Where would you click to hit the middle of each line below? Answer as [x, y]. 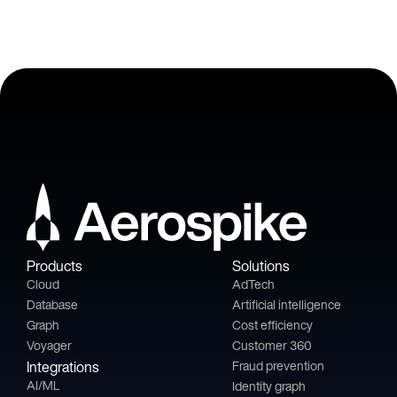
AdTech [253, 284]
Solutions [261, 266]
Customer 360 [272, 346]
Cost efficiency [272, 325]
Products [54, 266]
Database [52, 305]
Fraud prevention [278, 366]
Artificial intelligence [287, 305]
